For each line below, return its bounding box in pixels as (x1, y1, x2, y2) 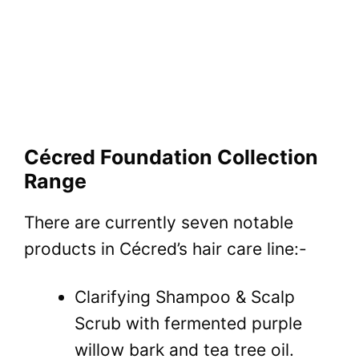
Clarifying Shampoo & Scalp (75, 287, 295, 308)
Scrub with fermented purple (75, 313, 302, 334)
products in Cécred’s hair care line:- (24, 238, 307, 259)
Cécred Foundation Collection (24, 144, 318, 169)
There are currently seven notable (24, 212, 293, 232)
